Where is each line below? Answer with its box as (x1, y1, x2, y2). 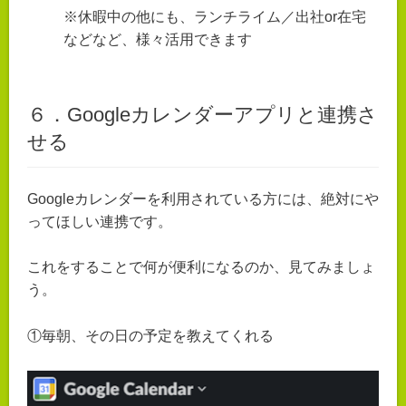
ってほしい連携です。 (27, 213, 172, 229)
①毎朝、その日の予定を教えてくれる (27, 327, 274, 343)
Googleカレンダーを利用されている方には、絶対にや (27, 190, 379, 207)
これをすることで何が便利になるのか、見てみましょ (27, 259, 375, 275)
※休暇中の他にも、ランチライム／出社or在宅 (63, 8, 366, 24)
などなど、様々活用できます (63, 31, 252, 47)
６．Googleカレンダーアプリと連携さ (27, 102, 378, 126)
